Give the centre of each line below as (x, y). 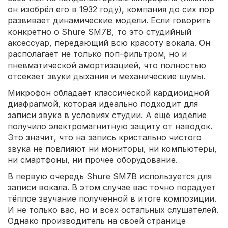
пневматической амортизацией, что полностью (107, 65)
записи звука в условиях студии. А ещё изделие (107, 115)
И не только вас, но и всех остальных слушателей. (113, 210)
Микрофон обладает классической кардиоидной (108, 93)
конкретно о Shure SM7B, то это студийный (99, 32)
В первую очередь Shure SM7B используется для (110, 176)
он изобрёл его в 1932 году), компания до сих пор (111, 9)
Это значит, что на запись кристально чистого (105, 138)
